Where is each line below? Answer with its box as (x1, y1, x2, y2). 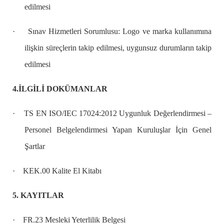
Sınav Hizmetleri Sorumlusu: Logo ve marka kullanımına (27, 27, 212, 36)
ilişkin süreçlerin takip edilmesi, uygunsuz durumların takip (24, 43, 211, 52)
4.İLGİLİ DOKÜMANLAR (12, 84, 107, 93)
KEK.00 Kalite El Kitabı (23, 166, 101, 175)
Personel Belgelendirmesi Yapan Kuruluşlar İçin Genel (24, 125, 211, 134)
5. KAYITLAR (12, 191, 64, 200)
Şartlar (24, 142, 45, 151)
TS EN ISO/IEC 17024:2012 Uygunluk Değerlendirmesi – (24, 109, 212, 118)
